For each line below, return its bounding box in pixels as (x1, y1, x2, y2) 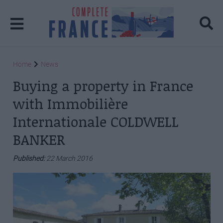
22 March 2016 (46, 154, 94, 163)
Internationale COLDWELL (12, 111, 179, 132)
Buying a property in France (12, 76, 193, 96)
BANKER (12, 129, 65, 150)
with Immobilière (12, 94, 128, 114)
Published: (12, 154, 46, 163)
